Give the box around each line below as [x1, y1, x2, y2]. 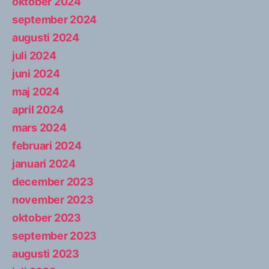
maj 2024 [12, 85, 59, 98]
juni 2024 [12, 67, 60, 80]
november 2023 [12, 193, 94, 206]
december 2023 [12, 175, 94, 188]
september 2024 [12, 13, 97, 26]
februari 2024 [12, 139, 82, 152]
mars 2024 [12, 121, 67, 134]
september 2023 [12, 229, 97, 242]
